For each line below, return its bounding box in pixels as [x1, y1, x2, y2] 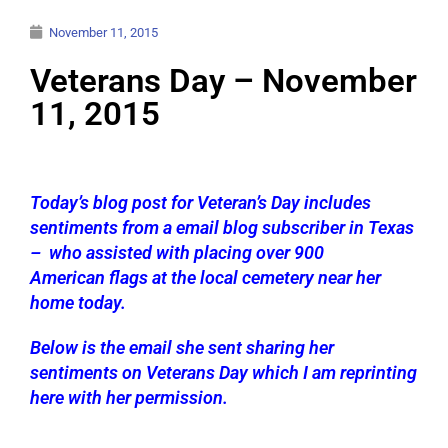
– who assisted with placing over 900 [30, 241, 324, 263]
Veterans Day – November [30, 60, 417, 100]
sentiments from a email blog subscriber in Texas [30, 216, 414, 238]
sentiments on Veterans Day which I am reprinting [30, 361, 417, 383]
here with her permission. [30, 386, 228, 408]
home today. [30, 291, 134, 313]
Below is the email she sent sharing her [30, 336, 334, 358]
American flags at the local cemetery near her [30, 266, 381, 288]
